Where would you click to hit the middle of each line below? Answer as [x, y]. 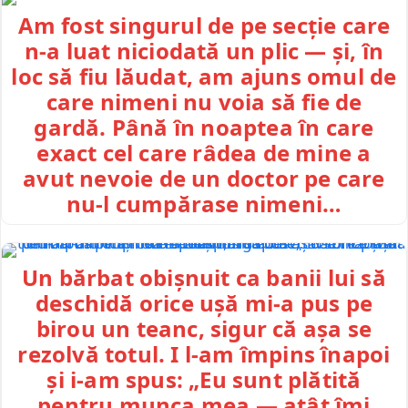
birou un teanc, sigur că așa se [204, 328]
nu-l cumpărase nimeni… [204, 204]
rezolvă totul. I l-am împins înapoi [204, 353]
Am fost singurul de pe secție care [204, 25]
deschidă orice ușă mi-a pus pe [204, 302]
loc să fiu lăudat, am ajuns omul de [204, 76]
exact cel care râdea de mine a [204, 153]
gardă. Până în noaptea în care [204, 127]
